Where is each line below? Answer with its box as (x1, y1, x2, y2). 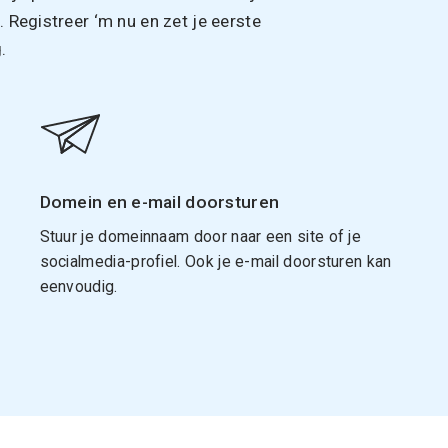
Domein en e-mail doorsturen (39, 191, 280, 212)
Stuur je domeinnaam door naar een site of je (39, 226, 362, 246)
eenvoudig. (39, 276, 118, 296)
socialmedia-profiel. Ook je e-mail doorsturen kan (39, 251, 392, 271)
